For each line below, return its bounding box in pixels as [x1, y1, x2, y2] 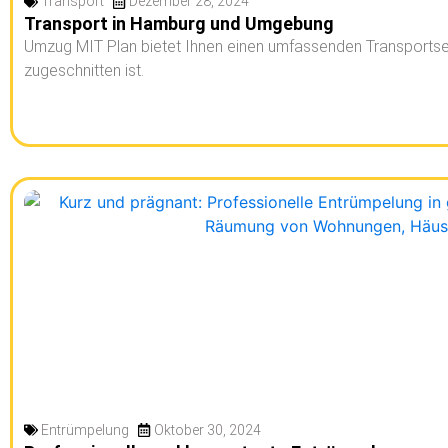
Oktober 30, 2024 [153, 421, 261, 438]
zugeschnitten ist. [23, 61, 144, 81]
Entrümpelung [40, 421, 129, 438]
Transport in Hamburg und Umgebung [23, 13, 334, 35]
